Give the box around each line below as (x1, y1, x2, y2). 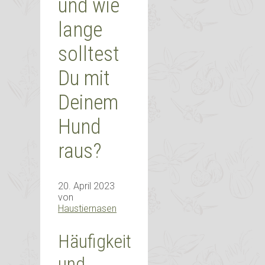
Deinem (58, 91, 118, 115)
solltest (58, 42, 119, 67)
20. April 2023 (58, 180, 115, 192)
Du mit (58, 66, 110, 91)
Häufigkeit (58, 230, 131, 253)
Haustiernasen (58, 203, 117, 215)
